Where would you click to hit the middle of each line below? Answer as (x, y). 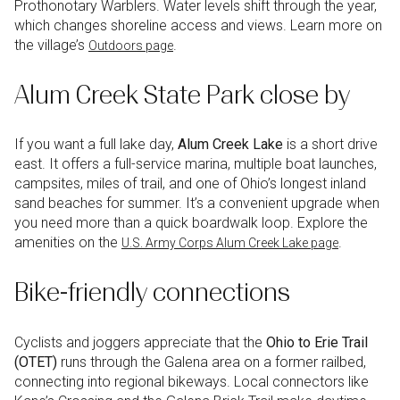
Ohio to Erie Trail (317, 342)
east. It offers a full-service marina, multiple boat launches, (196, 164)
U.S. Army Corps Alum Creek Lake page (230, 243)
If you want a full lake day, (96, 145)
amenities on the (68, 243)
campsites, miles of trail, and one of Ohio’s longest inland (190, 184)
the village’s (51, 46)
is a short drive (330, 145)
